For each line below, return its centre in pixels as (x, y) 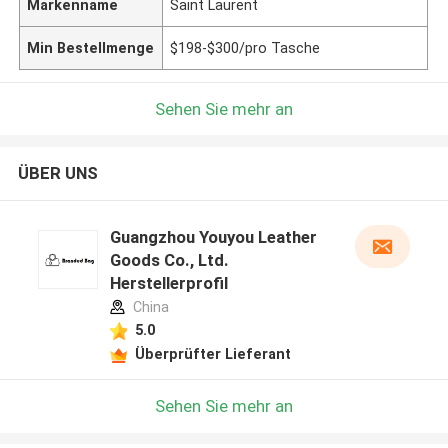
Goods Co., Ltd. (169, 260)
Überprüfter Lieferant (212, 353)
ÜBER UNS (57, 173)
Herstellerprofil (168, 283)
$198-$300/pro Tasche (245, 47)
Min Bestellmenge (91, 47)
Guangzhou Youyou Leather (213, 237)
